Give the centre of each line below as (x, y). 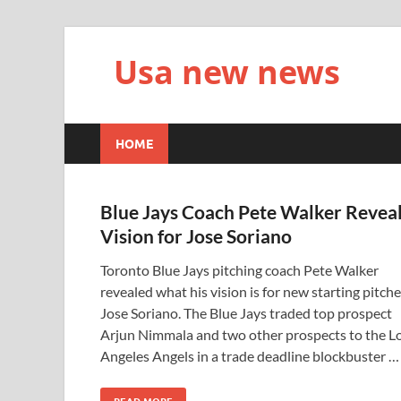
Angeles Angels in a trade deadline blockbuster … (250, 356)
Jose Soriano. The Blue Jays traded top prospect (246, 313)
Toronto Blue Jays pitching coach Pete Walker (239, 270)
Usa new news (227, 72)
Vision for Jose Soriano (196, 236)
